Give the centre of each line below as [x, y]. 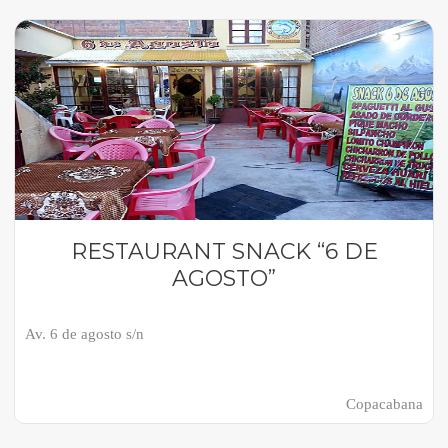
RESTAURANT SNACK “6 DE [224, 251]
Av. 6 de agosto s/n [85, 333]
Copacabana [385, 403]
